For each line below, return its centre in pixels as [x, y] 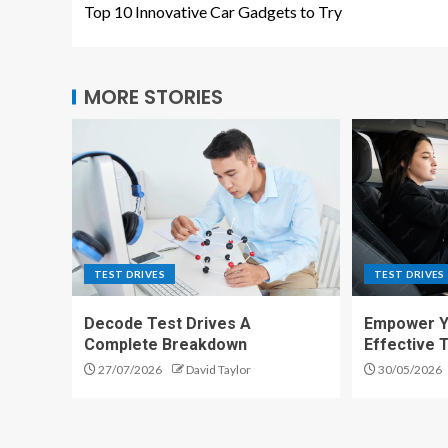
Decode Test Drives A [167, 323]
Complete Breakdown [165, 344]
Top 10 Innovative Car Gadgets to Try [213, 11]
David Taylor [218, 369]
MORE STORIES [153, 97]
